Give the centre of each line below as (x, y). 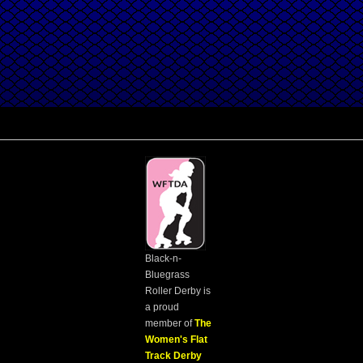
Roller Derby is (178, 290)
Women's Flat (177, 339)
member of (170, 323)
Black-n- (164, 258)
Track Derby (174, 355)
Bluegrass (168, 274)
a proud (162, 307)
